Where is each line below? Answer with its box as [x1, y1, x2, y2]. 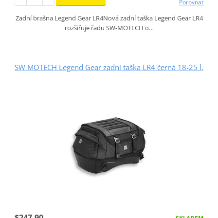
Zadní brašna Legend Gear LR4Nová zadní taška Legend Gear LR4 [15, 13, 203, 22]
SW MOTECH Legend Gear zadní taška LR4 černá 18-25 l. [15, 62, 203, 72]
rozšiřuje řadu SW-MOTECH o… [64, 23, 154, 32]
